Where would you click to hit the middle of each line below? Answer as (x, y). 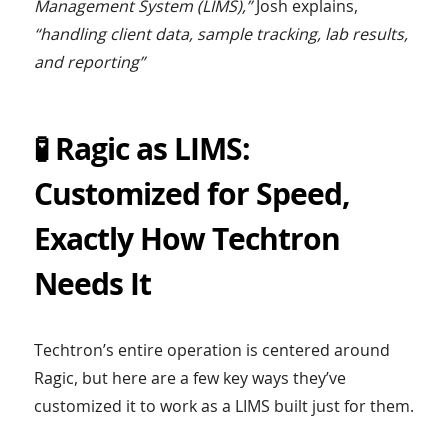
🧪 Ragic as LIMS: (141, 149)
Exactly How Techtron (186, 239)
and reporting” (89, 62)
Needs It (92, 284)
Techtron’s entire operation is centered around (211, 350)
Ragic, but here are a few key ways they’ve (189, 378)
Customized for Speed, (191, 194)
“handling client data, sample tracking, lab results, (220, 34)
